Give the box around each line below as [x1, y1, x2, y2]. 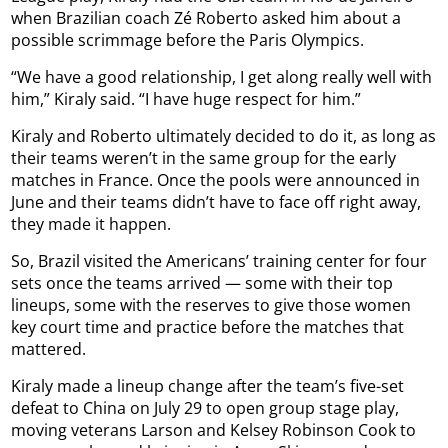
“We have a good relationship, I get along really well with [11, 65, 433, 88]
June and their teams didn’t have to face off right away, [11, 190, 422, 213]
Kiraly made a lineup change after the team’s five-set [11, 374, 405, 397]
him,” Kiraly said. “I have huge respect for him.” [11, 87, 362, 110]
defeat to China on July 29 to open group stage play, [11, 396, 400, 419]
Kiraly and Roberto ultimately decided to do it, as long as [11, 124, 437, 147]
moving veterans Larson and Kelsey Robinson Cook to [11, 418, 417, 441]
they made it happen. [11, 212, 172, 235]
